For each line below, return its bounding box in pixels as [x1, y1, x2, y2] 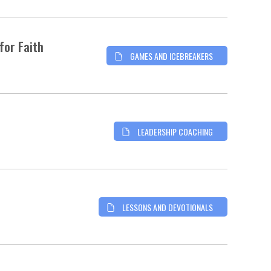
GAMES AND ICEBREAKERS [130, 49, 213, 62]
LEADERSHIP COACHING [137, 125, 213, 138]
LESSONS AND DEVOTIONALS [122, 200, 213, 214]
